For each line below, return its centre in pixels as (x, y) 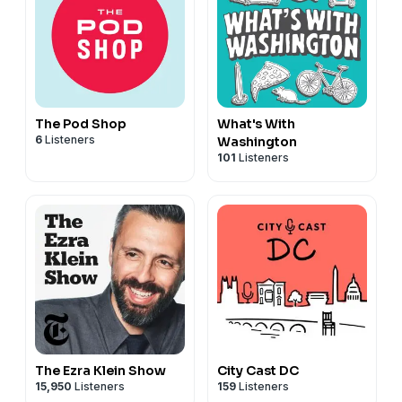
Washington (257, 141)
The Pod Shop (81, 123)
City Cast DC (258, 370)
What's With (256, 123)
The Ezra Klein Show (100, 370)
